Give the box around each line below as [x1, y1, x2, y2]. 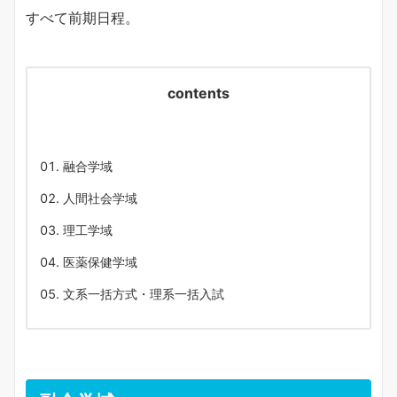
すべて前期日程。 [26, 9, 139, 27]
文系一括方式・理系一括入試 [63, 286, 224, 302]
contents [167, 84, 230, 103]
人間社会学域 [63, 191, 137, 206]
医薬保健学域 [63, 254, 137, 270]
